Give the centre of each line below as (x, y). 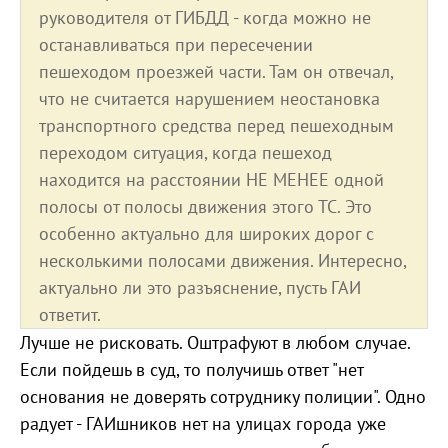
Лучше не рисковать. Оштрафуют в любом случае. (215, 343)
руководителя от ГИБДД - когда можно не (205, 18)
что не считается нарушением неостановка (209, 99)
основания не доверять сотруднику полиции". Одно (223, 397)
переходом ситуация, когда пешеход (185, 153)
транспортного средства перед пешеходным (216, 126)
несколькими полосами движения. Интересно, (222, 261)
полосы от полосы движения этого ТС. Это (205, 207)
